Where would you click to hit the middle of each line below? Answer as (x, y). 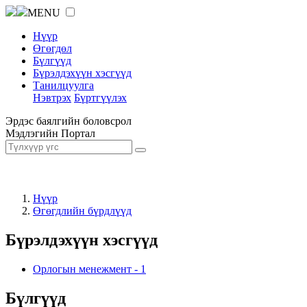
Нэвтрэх (52, 98)
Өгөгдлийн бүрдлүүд (82, 211)
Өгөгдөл (52, 48)
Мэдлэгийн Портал (50, 133)
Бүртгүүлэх (100, 98)
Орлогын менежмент (82, 269)
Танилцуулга (63, 85)
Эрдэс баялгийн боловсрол (69, 121)
